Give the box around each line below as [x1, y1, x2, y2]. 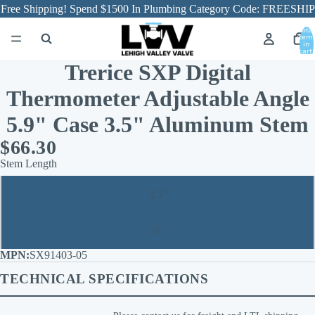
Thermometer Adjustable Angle [6, 86, 309, 111]
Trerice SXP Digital [64, 60, 251, 85]
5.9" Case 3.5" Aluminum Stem [6, 112, 309, 137]
